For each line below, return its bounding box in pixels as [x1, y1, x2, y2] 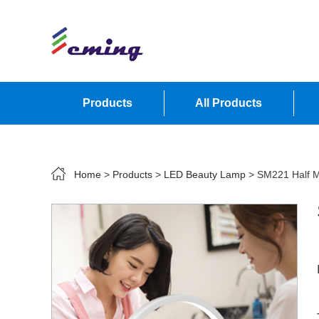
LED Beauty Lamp [164, 169, 246, 180]
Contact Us [83, 140, 143, 152]
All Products [195, 97, 262, 109]
